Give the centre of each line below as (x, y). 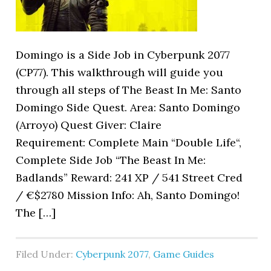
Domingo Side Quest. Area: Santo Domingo (128, 107)
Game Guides (184, 254)
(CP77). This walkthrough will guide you (120, 72)
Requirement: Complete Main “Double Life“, (129, 142)
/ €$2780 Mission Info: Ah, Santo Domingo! (128, 195)
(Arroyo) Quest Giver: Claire (89, 125)
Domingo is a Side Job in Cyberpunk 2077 (123, 55)
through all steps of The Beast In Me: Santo (129, 90)
